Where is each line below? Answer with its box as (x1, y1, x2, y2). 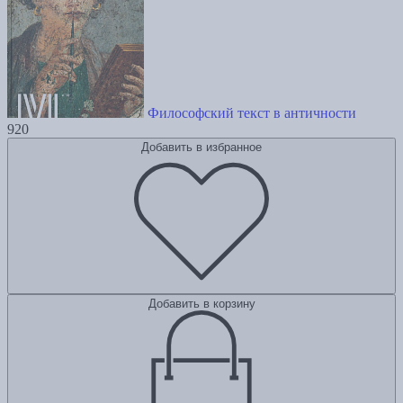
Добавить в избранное (141, 140, 262, 155)
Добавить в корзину (148, 297, 255, 311)
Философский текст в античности (148, 105, 356, 121)
